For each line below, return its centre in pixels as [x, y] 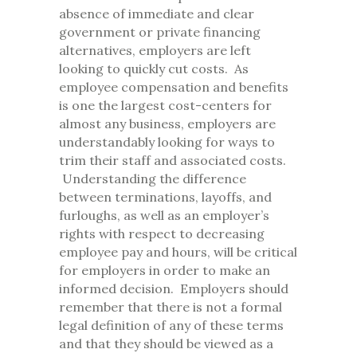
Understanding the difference [153, 179]
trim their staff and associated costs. [173, 161]
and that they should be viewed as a [166, 344]
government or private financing [160, 32]
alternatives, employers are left [155, 51]
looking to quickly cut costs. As [154, 69]
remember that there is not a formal [171, 307]
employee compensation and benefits [174, 87]
